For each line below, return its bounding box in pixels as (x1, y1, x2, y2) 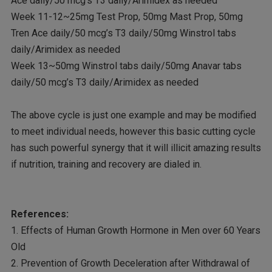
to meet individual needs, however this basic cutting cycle (10, 126, 256, 138)
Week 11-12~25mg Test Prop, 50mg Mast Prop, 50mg (10, 11, 243, 23)
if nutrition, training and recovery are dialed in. (10, 158, 202, 171)
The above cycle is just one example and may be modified (10, 109, 256, 121)
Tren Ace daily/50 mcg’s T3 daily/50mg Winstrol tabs (10, 27, 236, 39)
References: (10, 208, 69, 220)
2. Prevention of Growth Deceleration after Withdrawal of (10, 257, 250, 269)
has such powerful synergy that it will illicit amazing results (10, 142, 261, 154)
